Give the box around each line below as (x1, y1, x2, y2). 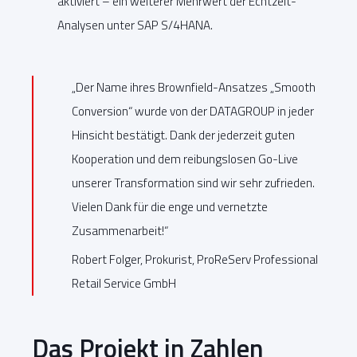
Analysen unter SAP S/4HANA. (57, 16, 213, 35)
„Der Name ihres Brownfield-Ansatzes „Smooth (72, 78, 316, 97)
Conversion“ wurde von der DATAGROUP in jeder (72, 102, 314, 121)
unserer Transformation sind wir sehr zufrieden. (72, 174, 315, 193)
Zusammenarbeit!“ (72, 222, 168, 241)
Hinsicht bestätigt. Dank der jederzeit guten (72, 126, 295, 145)
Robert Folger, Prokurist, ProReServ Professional (72, 250, 318, 269)
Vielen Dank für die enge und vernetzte (72, 198, 268, 217)
